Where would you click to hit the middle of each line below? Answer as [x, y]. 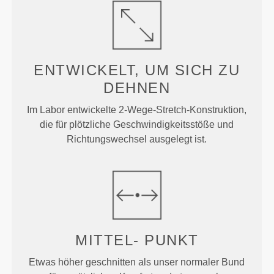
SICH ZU [207, 70]
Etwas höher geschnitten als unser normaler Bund [137, 262]
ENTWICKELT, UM [104, 70]
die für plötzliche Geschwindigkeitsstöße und [137, 125]
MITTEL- [110, 240]
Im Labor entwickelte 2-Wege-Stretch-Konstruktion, [137, 110]
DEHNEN [137, 88]
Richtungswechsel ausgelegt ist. [137, 139]
